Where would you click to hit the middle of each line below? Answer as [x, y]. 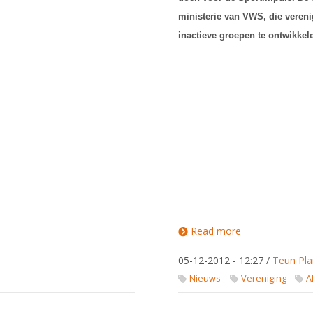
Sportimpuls [268, 242]
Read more [216, 231]
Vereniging [263, 278]
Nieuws [205, 278]
